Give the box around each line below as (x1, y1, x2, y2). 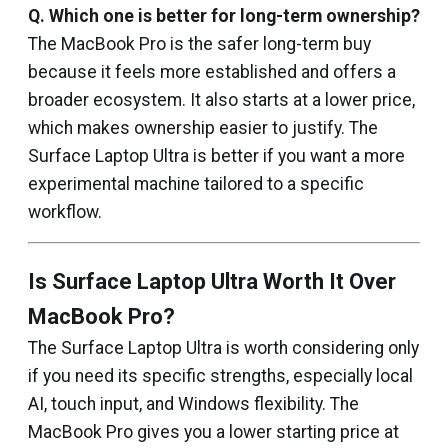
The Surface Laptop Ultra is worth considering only (28, 337, 419, 358)
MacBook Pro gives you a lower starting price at (28, 421, 399, 442)
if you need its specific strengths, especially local (28, 365, 413, 386)
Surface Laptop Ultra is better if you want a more (28, 145, 405, 166)
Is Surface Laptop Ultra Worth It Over (28, 268, 396, 294)
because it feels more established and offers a (28, 61, 396, 82)
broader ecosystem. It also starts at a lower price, (28, 89, 415, 110)
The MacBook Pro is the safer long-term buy (28, 33, 371, 54)
